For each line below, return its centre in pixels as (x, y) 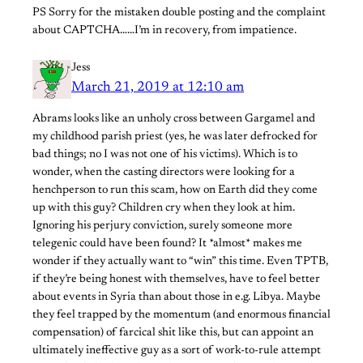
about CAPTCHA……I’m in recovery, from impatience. (164, 31)
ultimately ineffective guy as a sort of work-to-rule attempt (177, 351)
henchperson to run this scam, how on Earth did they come (175, 191)
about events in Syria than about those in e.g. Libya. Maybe (177, 298)
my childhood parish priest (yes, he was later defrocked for (175, 137)
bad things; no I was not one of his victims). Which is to (165, 155)
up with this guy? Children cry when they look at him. (164, 209)
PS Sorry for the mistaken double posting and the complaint (179, 13)
